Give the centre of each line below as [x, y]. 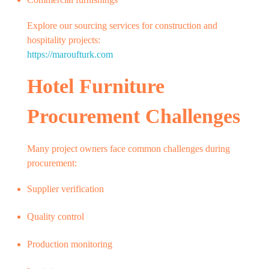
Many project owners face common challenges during [128, 148]
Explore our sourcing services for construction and [122, 25]
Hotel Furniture [96, 86]
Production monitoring [70, 244]
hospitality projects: [64, 40]
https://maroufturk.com [70, 54]
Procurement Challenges [134, 116]
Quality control [56, 216]
